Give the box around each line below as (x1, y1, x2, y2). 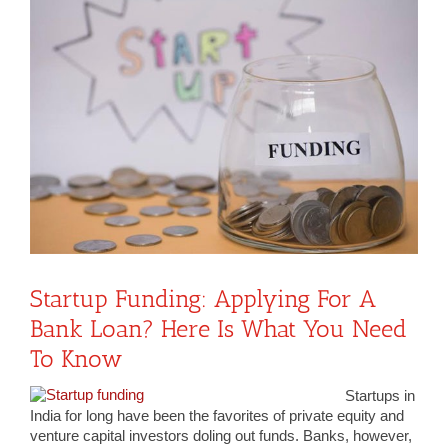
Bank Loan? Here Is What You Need (30, 313, 407, 343)
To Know (30, 343, 123, 373)
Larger (29, 19, 79, 41)
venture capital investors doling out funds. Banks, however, (30, 427, 412, 444)
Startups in (345, 387, 415, 404)
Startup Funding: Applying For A (30, 283, 376, 313)
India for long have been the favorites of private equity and (30, 407, 404, 424)
